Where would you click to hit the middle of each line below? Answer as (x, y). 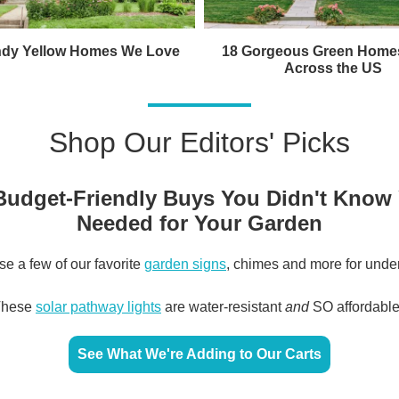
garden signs (185, 264)
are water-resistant (223, 306)
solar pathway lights (98, 306)
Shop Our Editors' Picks (199, 142)
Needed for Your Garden (199, 223)
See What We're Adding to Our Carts (199, 354)
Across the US (333, 68)
